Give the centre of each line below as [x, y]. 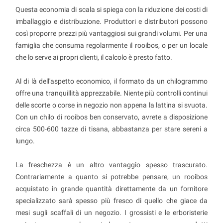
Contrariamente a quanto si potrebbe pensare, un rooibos [111, 176]
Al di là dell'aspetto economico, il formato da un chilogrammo [111, 81]
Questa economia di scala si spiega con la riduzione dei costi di [111, 9]
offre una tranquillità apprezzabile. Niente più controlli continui [111, 93]
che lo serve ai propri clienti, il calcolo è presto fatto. [94, 57]
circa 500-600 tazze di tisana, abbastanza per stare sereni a [111, 129]
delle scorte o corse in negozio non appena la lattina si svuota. [111, 105]
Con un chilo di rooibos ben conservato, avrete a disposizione [111, 117]
